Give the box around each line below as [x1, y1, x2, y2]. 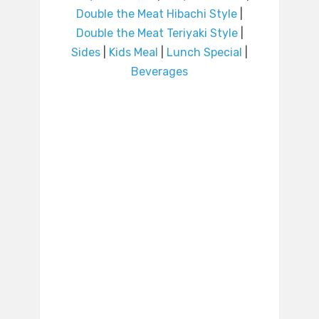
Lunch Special [167, 46, 242, 60]
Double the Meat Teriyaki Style [75, 26, 238, 41]
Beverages [131, 65, 188, 79]
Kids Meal [109, 46, 158, 60]
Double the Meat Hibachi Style [76, 7, 237, 21]
